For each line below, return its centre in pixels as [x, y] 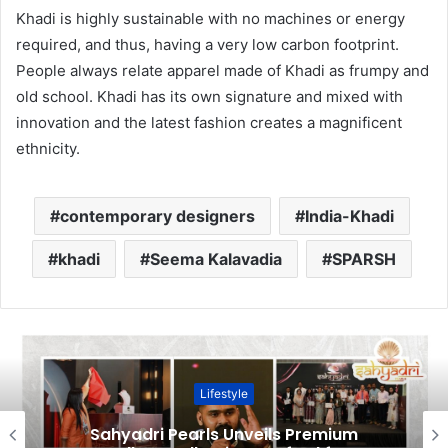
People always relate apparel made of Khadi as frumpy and [222, 70]
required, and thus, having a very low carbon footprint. [207, 44]
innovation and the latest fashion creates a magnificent [209, 122]
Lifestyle [224, 393]
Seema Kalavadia [215, 258]
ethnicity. [48, 148]
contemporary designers [157, 215]
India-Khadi [349, 215]
